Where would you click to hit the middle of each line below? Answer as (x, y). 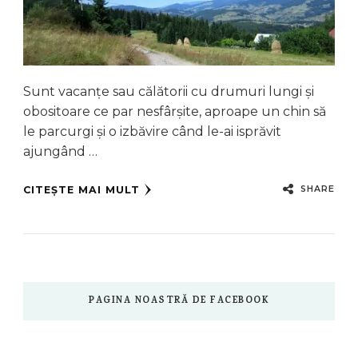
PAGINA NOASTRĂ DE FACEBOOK (179, 302)
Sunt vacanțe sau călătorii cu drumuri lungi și (169, 92)
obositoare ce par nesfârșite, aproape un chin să (175, 112)
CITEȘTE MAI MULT (82, 190)
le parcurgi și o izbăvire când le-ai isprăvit (152, 132)
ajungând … (60, 152)
